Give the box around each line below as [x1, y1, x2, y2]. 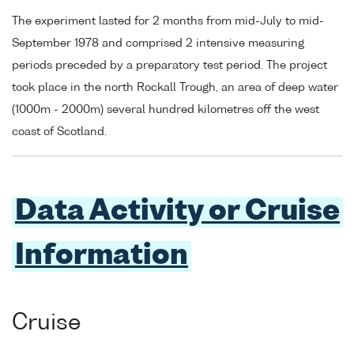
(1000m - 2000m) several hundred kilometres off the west [12, 104, 319, 115]
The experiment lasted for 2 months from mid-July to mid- [12, 15, 324, 27]
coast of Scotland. [12, 126, 107, 137]
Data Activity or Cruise [15, 198, 340, 227]
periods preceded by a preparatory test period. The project [12, 59, 327, 71]
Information [15, 243, 188, 271]
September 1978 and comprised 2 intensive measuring [12, 37, 304, 49]
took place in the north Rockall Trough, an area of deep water [12, 81, 338, 93]
